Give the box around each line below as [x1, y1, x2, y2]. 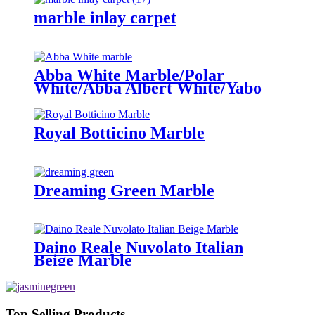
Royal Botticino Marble [34, 123, 205, 142]
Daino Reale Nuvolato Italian [34, 238, 243, 257]
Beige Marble [34, 251, 132, 270]
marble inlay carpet [34, 8, 176, 27]
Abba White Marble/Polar [34, 65, 224, 84]
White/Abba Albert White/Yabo [34, 78, 262, 97]
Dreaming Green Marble [34, 181, 214, 200]
